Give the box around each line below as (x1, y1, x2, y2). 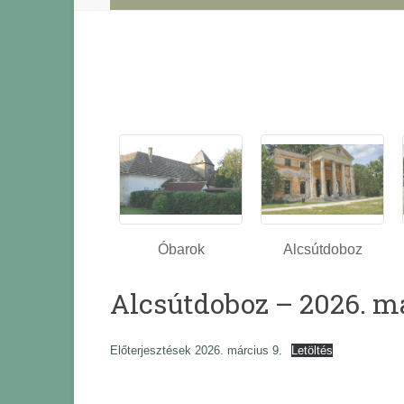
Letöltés (290, 344, 333, 358)
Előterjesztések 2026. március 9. (110, 344, 282, 358)
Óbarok (157, 242, 205, 258)
